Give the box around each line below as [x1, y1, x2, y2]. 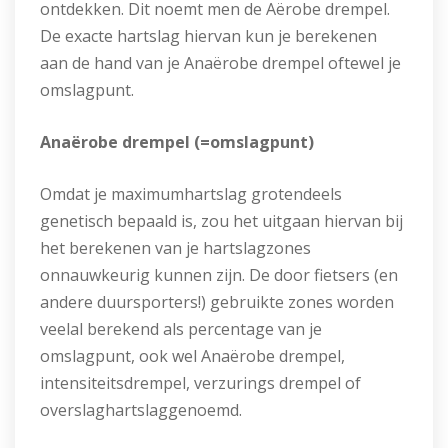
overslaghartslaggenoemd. [40, 399, 242, 421]
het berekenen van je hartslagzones [40, 237, 311, 259]
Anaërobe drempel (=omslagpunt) [40, 131, 314, 153]
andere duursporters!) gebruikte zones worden [40, 291, 394, 313]
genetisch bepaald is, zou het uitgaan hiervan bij [40, 210, 403, 232]
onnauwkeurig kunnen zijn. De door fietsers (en [40, 264, 398, 286]
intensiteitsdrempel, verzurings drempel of [40, 372, 361, 394]
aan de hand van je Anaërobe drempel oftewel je [40, 52, 401, 74]
